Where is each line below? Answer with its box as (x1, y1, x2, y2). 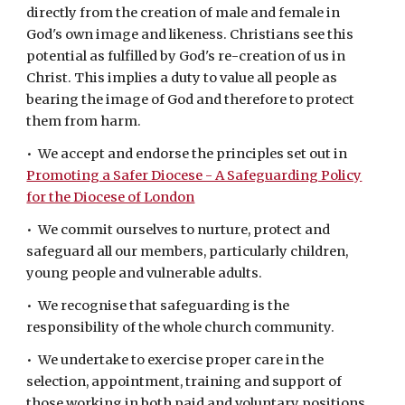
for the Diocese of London (26, 189, 195, 205)
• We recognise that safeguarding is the (26, 297, 290, 314)
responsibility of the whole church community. (26, 319, 335, 335)
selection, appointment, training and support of (26, 373, 343, 390)
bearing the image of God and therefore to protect (26, 91, 355, 108)
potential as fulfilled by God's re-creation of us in (26, 48, 346, 64)
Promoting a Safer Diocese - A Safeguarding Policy (26, 167, 363, 184)
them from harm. (26, 113, 145, 129)
